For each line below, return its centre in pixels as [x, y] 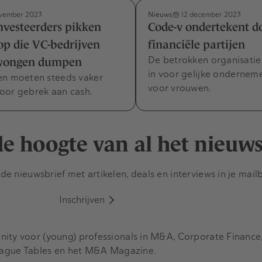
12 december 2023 [210, 15]
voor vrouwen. [180, 88]
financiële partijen [196, 45]
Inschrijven [82, 200]
